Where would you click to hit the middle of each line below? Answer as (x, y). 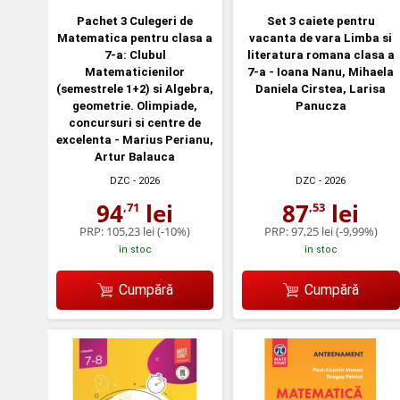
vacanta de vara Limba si (321, 38)
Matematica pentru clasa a (135, 38)
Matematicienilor (135, 72)
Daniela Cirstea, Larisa (321, 89)
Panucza (321, 106)
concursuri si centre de (135, 123)
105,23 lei (131, 232)
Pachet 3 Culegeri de (135, 21)
